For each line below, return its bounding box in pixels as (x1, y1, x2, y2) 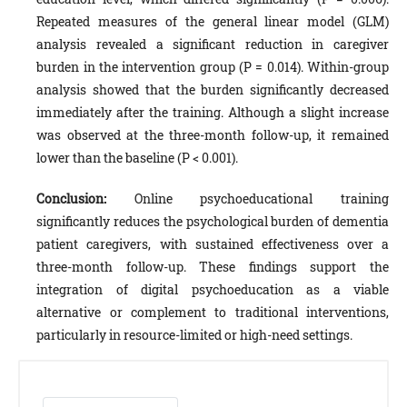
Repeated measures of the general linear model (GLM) (36, 12, 389, 30)
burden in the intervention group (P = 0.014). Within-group (36, 57, 389, 75)
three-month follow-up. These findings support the (36, 257, 389, 275)
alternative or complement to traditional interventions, (36, 303, 389, 321)
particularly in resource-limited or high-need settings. (36, 325, 353, 343)
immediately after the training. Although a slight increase (36, 103, 389, 121)
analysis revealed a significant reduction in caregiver (36, 35, 389, 53)
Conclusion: (36, 189, 134, 207)
